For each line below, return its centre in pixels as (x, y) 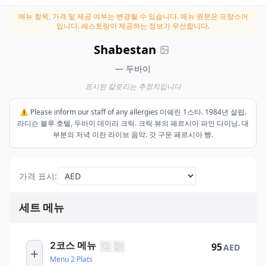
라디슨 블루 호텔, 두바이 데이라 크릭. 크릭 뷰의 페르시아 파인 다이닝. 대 (133, 123)
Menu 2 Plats (71, 259)
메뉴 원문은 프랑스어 (213, 16)
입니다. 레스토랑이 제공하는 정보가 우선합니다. (133, 26)
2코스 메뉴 (73, 245)
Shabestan (125, 50)
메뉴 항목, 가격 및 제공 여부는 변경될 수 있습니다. (98, 16)
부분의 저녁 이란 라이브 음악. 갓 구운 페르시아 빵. (133, 134)
